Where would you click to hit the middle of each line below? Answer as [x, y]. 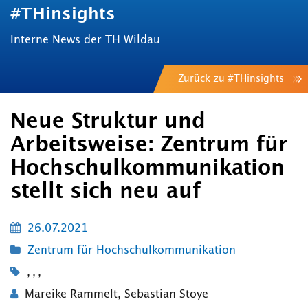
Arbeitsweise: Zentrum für [149, 145]
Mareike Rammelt [71, 295]
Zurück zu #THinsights [231, 79]
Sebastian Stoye [166, 295]
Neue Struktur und [108, 122]
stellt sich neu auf [106, 192]
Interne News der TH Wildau [85, 40]
